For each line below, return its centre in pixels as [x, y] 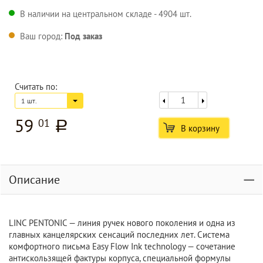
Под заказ [83, 36]
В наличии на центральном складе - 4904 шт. [106, 14]
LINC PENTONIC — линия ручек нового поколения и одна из [122, 223]
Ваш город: [42, 36]
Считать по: [36, 87]
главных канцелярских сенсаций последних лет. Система [119, 235]
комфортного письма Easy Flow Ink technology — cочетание [122, 246]
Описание [34, 180]
